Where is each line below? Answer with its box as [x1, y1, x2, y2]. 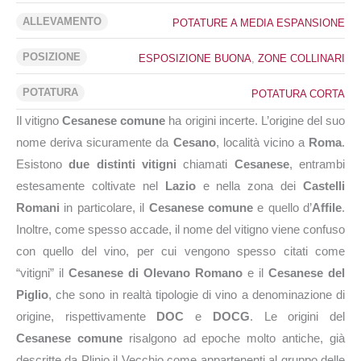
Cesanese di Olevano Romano [68, 266, 243, 280]
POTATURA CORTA [251, 88, 345, 100]
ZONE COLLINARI [258, 52, 345, 64]
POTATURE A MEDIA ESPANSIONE [172, 17, 345, 29]
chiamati [176, 157, 234, 171]
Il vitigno [16, 114, 63, 127]
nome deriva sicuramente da [16, 135, 173, 149]
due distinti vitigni [68, 157, 177, 171]
